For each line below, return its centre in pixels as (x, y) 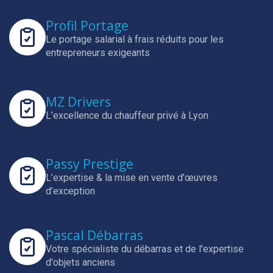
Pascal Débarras (94, 235)
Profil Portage (87, 26)
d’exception (70, 191)
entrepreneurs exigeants (98, 53)
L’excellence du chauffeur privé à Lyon (127, 115)
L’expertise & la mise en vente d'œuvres (132, 178)
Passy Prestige (90, 164)
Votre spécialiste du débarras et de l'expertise (145, 249)
